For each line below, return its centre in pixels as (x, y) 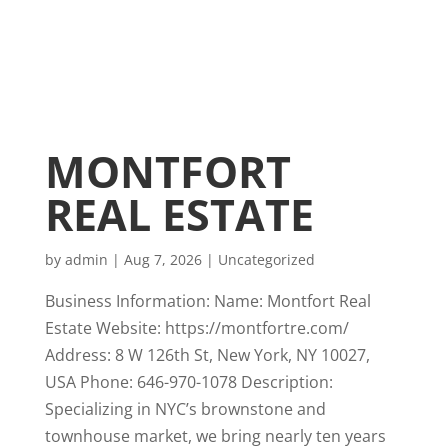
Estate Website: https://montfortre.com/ (196, 328)
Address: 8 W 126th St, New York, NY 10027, (207, 355)
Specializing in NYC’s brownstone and (185, 409)
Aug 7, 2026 (162, 259)
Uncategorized (266, 259)
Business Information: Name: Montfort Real (207, 301)
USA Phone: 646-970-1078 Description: (188, 382)
